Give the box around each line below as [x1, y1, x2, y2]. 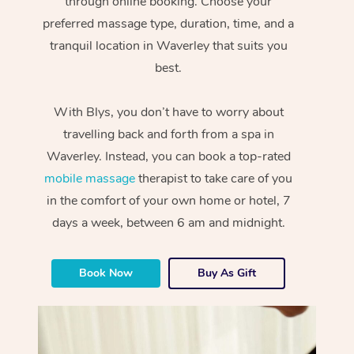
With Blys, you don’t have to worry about [53, 103, 284, 121]
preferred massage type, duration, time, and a [43, 14, 295, 32]
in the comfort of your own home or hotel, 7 [46, 191, 291, 209]
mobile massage [44, 169, 136, 187]
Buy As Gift [198, 265, 257, 281]
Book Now [79, 265, 134, 281]
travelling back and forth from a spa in [62, 125, 274, 143]
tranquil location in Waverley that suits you [49, 36, 288, 55]
